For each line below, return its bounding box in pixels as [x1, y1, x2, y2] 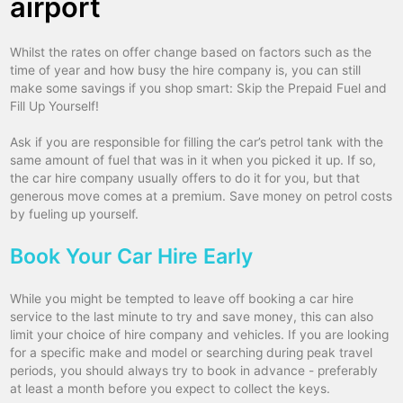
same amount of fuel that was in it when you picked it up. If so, [10, 153, 377, 168]
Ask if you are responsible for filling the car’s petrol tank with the [10, 135, 384, 150]
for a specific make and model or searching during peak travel [10, 345, 373, 361]
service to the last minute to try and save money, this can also [10, 309, 374, 325]
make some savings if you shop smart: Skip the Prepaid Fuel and [10, 81, 388, 96]
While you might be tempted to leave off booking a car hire [10, 291, 354, 307]
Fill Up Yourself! [10, 99, 100, 114]
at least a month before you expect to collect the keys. [10, 381, 331, 397]
